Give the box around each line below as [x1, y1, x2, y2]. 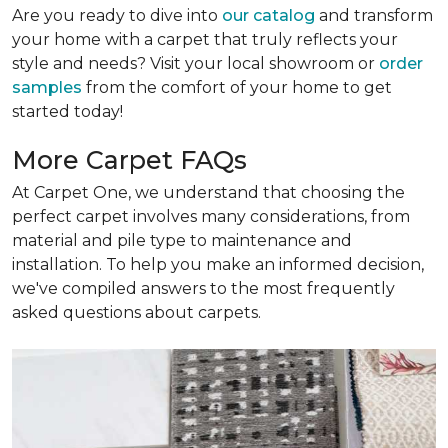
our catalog [218, 5, 315, 25]
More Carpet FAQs [12, 144, 247, 175]
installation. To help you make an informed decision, [12, 254, 424, 274]
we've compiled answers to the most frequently [12, 278, 395, 298]
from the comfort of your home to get [82, 77, 392, 97]
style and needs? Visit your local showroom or [12, 53, 379, 73]
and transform [315, 5, 433, 25]
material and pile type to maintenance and [12, 230, 352, 250]
